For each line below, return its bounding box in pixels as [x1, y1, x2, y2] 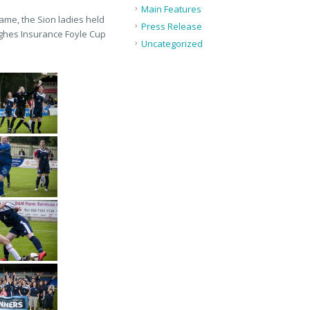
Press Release [140, 19, 202, 33]
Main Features [140, 2, 201, 15]
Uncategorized [140, 37, 203, 50]
